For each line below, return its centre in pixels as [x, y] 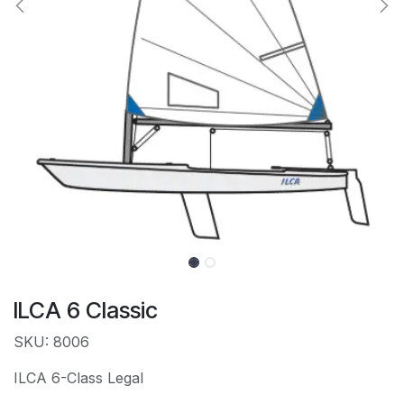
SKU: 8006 [51, 342]
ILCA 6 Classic [86, 311]
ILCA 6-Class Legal [78, 378]
